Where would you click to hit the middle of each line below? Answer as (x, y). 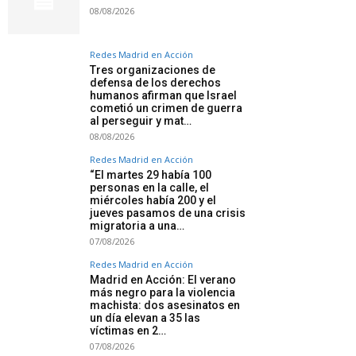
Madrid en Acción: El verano (163, 280)
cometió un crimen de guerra (166, 108)
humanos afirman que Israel (163, 96)
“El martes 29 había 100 (151, 175)
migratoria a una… (137, 226)
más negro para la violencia (163, 293)
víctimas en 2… (128, 331)
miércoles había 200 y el (153, 201)
